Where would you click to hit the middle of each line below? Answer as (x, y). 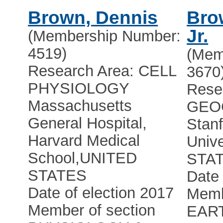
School (52, 158)
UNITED (109, 158)
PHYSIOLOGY (79, 89)
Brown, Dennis (93, 18)
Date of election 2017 (101, 193)
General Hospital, (88, 123)
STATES (57, 176)
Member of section (92, 211)
